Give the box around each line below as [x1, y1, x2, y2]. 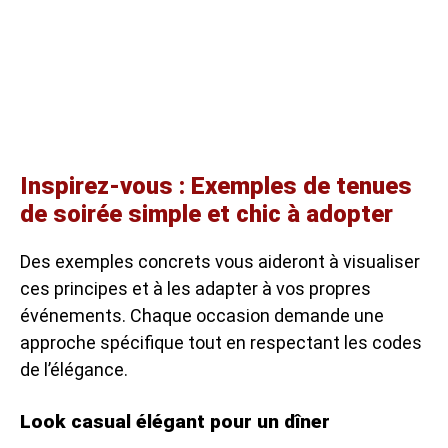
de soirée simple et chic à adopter [20, 199, 393, 228]
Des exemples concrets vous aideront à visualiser [20, 250, 420, 272]
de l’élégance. [20, 358, 128, 380]
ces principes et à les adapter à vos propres [20, 277, 371, 299]
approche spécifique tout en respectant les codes [20, 331, 422, 353]
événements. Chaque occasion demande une [20, 304, 384, 326]
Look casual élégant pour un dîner [20, 409, 330, 433]
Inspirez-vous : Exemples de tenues [20, 171, 412, 200]
